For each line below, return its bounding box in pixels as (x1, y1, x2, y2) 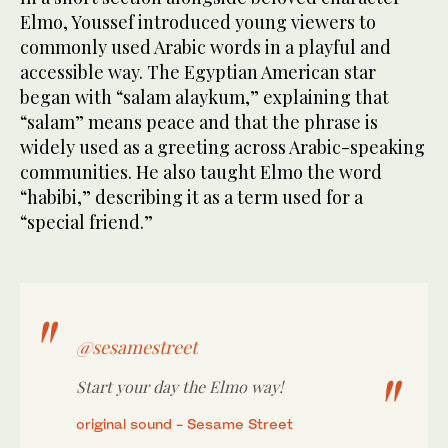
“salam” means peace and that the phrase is (20, 109, 378, 134)
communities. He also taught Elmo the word (20, 159, 382, 184)
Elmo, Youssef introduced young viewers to (20, 9, 376, 34)
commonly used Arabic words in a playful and (20, 34, 391, 59)
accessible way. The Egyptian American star (20, 59, 376, 84)
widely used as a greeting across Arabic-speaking (20, 134, 425, 159)
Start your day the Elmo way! (76, 375, 283, 397)
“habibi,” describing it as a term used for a (20, 184, 363, 209)
